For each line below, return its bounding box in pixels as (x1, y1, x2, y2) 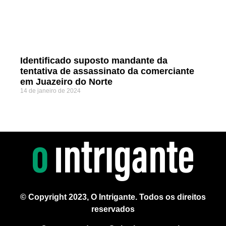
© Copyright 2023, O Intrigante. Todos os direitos (20, 193, 206, 202)
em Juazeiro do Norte (20, 77, 112, 87)
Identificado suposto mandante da (20, 55, 167, 66)
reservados (91, 205, 135, 214)
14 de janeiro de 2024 (20, 87, 81, 95)
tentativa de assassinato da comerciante (20, 66, 194, 77)
